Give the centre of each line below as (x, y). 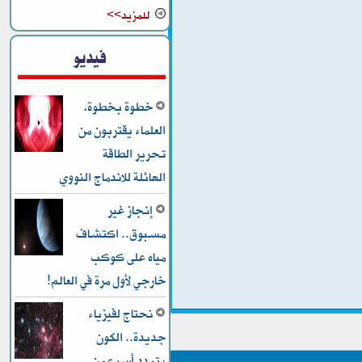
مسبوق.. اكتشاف (121, 234)
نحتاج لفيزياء (122, 314)
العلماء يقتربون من (122, 130)
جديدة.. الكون (131, 337)
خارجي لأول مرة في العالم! (107, 281)
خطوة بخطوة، (120, 107)
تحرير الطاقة (135, 154)
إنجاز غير (132, 210)
